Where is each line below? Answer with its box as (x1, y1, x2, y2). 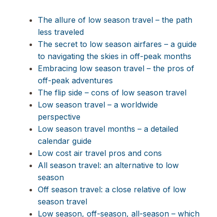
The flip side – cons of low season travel (38, 87, 186, 97)
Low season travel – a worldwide (38, 99, 158, 109)
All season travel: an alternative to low (38, 160, 179, 170)
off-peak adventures (38, 75, 113, 85)
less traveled (38, 27, 84, 37)
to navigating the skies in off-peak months (38, 51, 191, 61)
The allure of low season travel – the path (38, 15, 192, 25)
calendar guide (38, 136, 92, 146)
